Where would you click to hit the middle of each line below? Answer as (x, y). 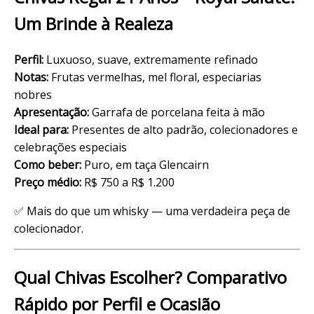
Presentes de (106, 129)
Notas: (31, 77)
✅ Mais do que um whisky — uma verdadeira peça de (152, 211)
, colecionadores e (251, 129)
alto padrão (173, 129)
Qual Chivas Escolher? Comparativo (150, 277)
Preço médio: (48, 182)
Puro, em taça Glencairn (145, 164)
